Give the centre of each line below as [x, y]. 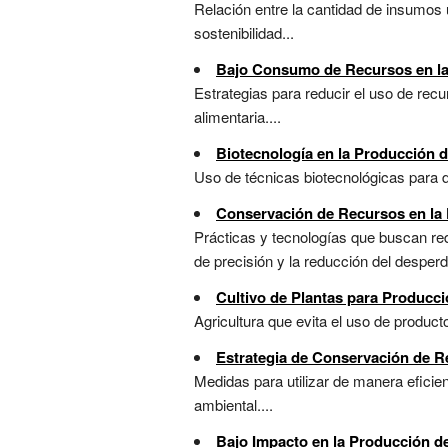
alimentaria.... [237, 117]
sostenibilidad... [244, 33]
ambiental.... [233, 405]
